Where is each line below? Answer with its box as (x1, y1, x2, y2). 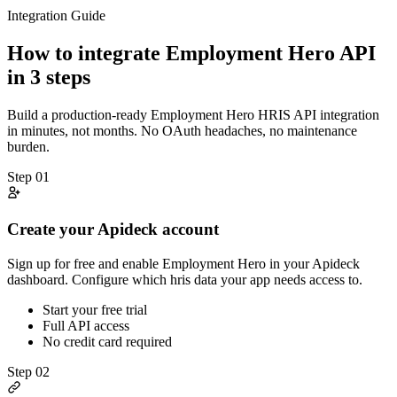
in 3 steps (7, 66, 90, 90)
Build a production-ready (7, 107, 151, 123)
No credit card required (43, 333, 172, 349)
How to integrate (7, 42, 166, 66)
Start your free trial (43, 301, 147, 317)
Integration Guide (7, 8, 105, 24)
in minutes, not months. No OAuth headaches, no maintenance (7, 123, 357, 139)
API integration (291, 107, 379, 123)
